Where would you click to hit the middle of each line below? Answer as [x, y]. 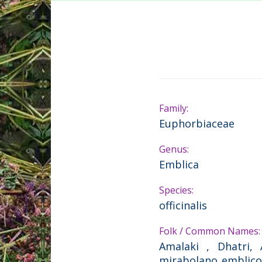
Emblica [179, 164]
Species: [176, 190]
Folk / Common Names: [210, 231]
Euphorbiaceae [197, 123]
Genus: [174, 149]
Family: [174, 108]
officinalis [183, 205]
